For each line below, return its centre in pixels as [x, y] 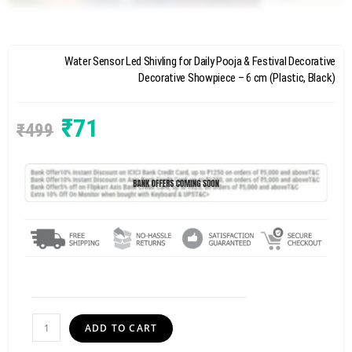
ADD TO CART [121, 328]
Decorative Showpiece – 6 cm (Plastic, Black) [237, 77]
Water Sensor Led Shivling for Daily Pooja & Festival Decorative [200, 61]
